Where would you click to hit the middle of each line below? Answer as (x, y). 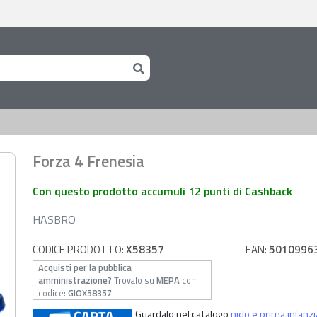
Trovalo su (134, 280)
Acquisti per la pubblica (85, 267)
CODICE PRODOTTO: (79, 249)
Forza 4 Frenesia (88, 161)
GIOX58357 (90, 293)
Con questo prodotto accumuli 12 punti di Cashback (162, 191)
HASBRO (54, 219)
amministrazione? (75, 280)
